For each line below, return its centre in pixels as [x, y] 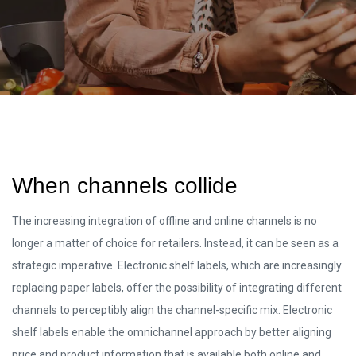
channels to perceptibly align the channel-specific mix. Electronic [172, 310]
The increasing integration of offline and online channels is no [164, 221]
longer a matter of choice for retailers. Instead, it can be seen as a [175, 243]
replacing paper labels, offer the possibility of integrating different [177, 287]
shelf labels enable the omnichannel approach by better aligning [172, 332]
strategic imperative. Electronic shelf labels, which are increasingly [177, 265]
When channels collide [125, 185]
